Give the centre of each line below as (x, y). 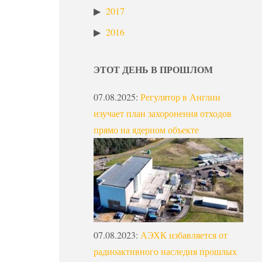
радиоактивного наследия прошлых (165, 251)
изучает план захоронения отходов (163, 113)
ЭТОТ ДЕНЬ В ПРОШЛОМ (153, 70)
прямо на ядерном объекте (146, 130)
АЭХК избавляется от (184, 235)
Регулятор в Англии (180, 97)
